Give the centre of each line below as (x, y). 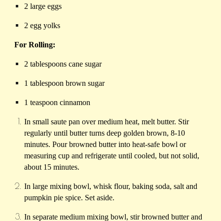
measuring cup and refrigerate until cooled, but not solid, (112, 156)
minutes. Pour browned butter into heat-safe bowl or (105, 145)
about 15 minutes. (52, 167)
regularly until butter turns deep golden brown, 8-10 (105, 133)
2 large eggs (43, 6)
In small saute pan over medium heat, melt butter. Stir (107, 122)
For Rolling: (35, 45)
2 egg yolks (42, 26)
